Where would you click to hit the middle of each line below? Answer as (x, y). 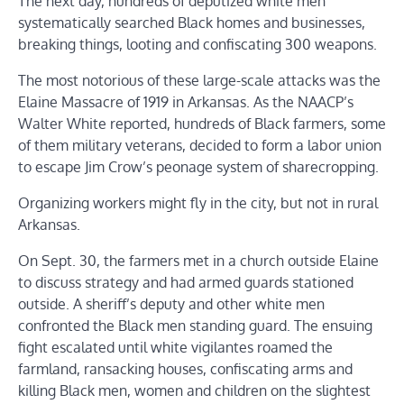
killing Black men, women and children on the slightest (194, 391)
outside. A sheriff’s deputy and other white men (171, 304)
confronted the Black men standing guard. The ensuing (195, 326)
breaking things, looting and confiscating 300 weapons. (197, 45)
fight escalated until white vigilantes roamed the (175, 348)
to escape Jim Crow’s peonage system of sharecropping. (198, 167)
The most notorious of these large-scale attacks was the (199, 81)
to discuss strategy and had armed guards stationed (186, 283)
